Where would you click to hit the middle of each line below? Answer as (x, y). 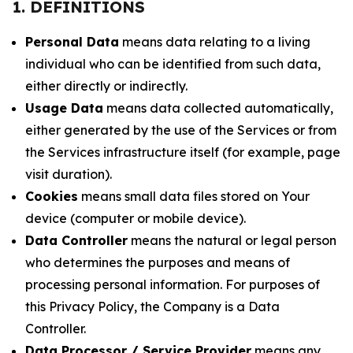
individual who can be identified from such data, (173, 64)
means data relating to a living (215, 42)
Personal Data (72, 42)
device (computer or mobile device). (136, 218)
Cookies (52, 196)
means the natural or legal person (232, 240)
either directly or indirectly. (106, 86)
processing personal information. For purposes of (173, 284)
